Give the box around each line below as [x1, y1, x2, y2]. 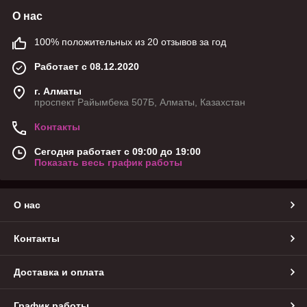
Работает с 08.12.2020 [34, 60, 139, 72]
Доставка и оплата [14, 266, 104, 278]
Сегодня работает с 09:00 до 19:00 [34, 145, 201, 157]
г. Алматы [34, 85, 82, 97]
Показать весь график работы [34, 156, 182, 168]
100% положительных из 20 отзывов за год [34, 36, 226, 47]
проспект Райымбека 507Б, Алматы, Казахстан [34, 96, 245, 108]
